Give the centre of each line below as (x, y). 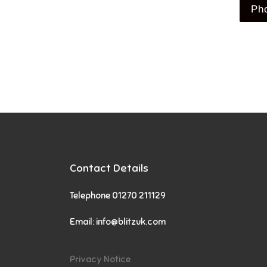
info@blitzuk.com (131, 222)
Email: (83, 222)
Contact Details (109, 167)
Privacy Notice (100, 259)
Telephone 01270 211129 (118, 195)
